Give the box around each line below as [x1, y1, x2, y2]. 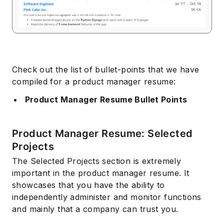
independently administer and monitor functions [12, 192, 201, 202]
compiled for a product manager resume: [12, 76, 176, 87]
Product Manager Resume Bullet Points [24, 94, 187, 105]
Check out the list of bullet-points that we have [12, 64, 199, 75]
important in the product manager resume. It [12, 168, 189, 178]
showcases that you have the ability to [12, 180, 165, 190]
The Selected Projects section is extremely [12, 156, 181, 166]
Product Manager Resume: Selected [12, 127, 193, 140]
